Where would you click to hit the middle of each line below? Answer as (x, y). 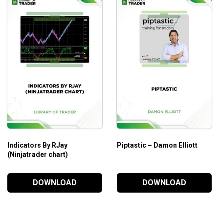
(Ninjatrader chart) (38, 154)
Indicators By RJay (37, 145)
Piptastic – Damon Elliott (157, 145)
